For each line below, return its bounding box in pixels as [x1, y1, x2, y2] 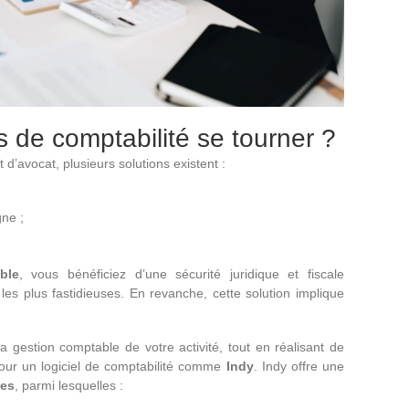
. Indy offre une [253, 358, 344, 373]
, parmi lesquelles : [15, 377, 123, 393]
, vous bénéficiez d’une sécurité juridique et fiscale [18, 266, 344, 281]
